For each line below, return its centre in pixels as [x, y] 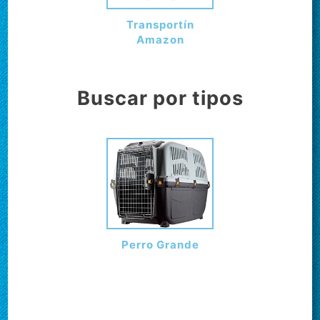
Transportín [160, 25]
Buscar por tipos [160, 98]
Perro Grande [160, 245]
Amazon [160, 40]
